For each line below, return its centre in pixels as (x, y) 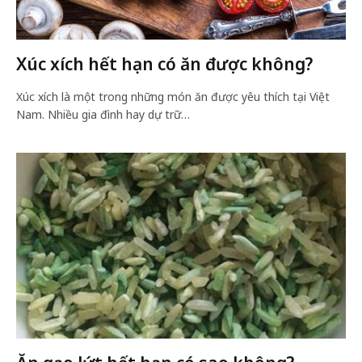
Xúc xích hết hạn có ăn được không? (164, 64)
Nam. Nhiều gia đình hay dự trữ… (103, 114)
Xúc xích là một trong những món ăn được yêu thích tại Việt (173, 97)
